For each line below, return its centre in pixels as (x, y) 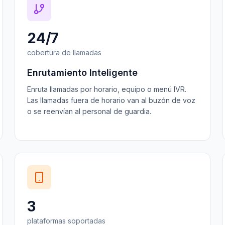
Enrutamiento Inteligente (83, 73)
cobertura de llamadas (65, 52)
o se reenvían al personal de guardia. (89, 111)
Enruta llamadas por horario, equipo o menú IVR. (107, 89)
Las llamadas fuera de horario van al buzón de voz (111, 100)
